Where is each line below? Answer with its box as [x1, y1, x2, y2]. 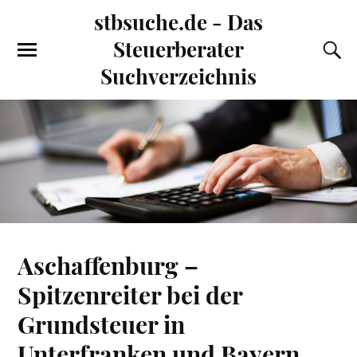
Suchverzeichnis [100, 62, 257, 89]
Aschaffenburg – [18, 249, 199, 280]
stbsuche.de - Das [94, 8, 263, 35]
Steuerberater [113, 35, 244, 62]
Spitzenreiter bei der [18, 278, 243, 310]
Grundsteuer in [18, 308, 186, 339]
